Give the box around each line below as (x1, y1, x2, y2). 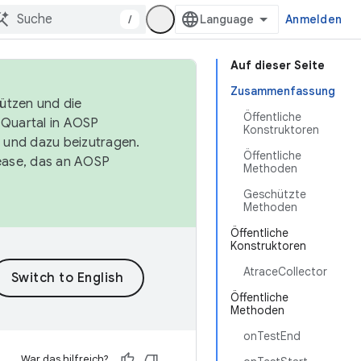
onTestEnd (243, 329, 301, 343)
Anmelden (285, 12, 342, 27)
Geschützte (243, 187, 306, 201)
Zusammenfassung (230, 84, 335, 98)
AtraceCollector (243, 264, 327, 279)
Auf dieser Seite (230, 58, 325, 73)
